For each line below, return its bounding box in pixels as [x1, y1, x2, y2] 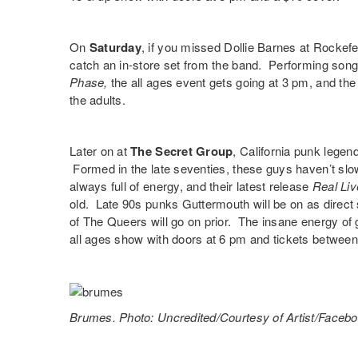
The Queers [82, 213, 148, 230]
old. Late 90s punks [70, 195, 182, 213]
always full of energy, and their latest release [70, 177, 312, 195]
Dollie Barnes [224, 38, 296, 56]
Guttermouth [181, 195, 250, 213]
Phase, [70, 74, 111, 91]
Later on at [70, 142, 131, 160]
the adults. [70, 91, 125, 109]
